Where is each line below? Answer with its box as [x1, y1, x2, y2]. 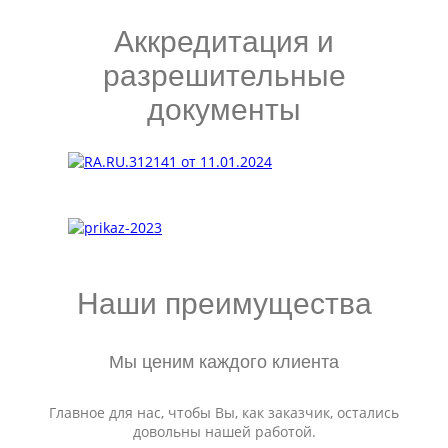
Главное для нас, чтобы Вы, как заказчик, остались [49, 403, 399, 422]
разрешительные [102, 59, 346, 92]
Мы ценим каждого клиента [109, 352, 339, 372]
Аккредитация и [114, 25, 334, 58]
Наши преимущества [76, 287, 372, 320]
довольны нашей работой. [132, 422, 316, 441]
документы [147, 93, 301, 126]
